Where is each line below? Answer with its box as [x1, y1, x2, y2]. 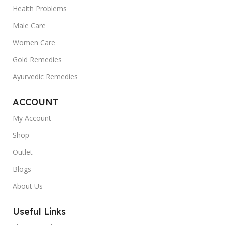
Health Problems [13, 3, 67, 13]
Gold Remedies [13, 54, 62, 64]
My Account [13, 113, 51, 123]
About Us [13, 181, 43, 191]
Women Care [13, 37, 55, 47]
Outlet [13, 147, 33, 157]
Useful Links [13, 205, 66, 217]
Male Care [13, 20, 46, 30]
